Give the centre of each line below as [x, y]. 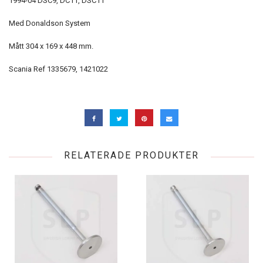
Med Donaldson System [50, 23]
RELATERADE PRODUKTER [131, 155]
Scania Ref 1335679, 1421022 [58, 69]
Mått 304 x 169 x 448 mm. [51, 46]
